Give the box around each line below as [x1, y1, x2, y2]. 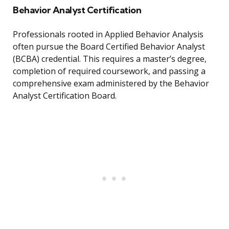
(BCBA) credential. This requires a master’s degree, [13, 53, 207, 65]
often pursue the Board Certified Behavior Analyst [13, 41, 205, 53]
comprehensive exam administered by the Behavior [13, 78, 209, 89]
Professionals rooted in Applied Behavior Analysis [13, 29, 203, 40]
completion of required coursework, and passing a [13, 65, 205, 77]
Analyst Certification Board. [13, 90, 117, 102]
